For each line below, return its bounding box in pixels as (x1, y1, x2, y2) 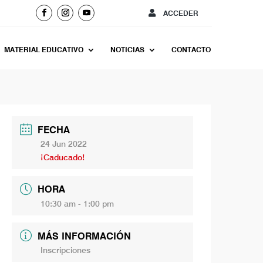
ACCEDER (163, 9, 198, 18)
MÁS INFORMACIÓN (38, 231, 131, 242)
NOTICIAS (110, 45, 144, 54)
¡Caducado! (41, 152, 86, 162)
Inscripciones (41, 245, 91, 255)
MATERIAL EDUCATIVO (4, 45, 83, 54)
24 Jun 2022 (41, 139, 87, 149)
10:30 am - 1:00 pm (41, 199, 114, 209)
